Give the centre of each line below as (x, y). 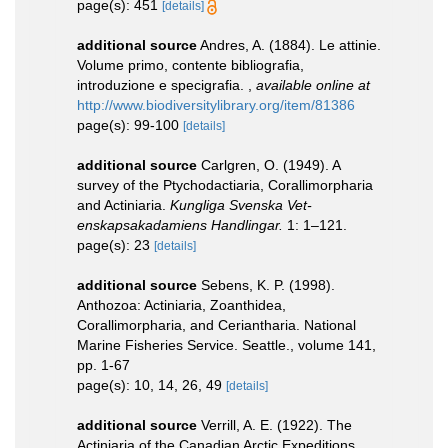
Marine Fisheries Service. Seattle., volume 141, (226, 344)
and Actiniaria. (123, 204)
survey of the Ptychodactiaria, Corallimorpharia (225, 184)
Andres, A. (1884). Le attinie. (290, 44)
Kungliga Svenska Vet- (241, 204)
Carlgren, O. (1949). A (270, 164)
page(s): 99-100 (130, 124)
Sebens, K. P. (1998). (268, 284)
